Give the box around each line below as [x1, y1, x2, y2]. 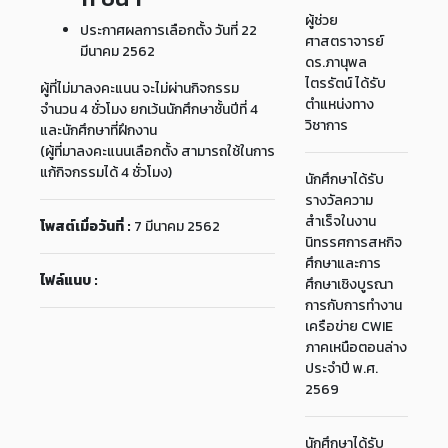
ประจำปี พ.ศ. [305, 358, 379, 379]
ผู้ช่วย [305, 10, 339, 31]
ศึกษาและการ [305, 253, 382, 274]
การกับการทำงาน [305, 295, 403, 316]
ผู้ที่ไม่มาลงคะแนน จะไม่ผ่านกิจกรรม [40, 78, 239, 99]
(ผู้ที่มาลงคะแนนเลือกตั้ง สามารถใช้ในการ [40, 141, 275, 162]
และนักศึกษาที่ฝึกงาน [40, 120, 157, 141]
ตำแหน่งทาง [305, 94, 375, 115]
